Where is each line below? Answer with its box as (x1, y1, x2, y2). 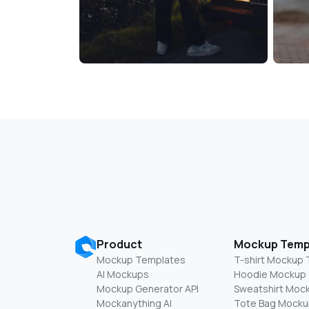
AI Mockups (97, 268, 149, 281)
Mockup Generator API (97, 282, 199, 296)
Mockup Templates (97, 253, 186, 267)
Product (97, 237, 142, 252)
